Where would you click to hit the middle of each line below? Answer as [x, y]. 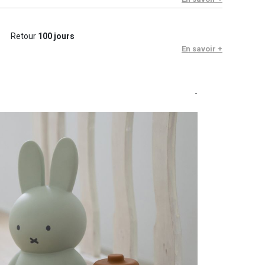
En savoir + [202, 49]
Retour [24, 36]
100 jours [56, 36]
